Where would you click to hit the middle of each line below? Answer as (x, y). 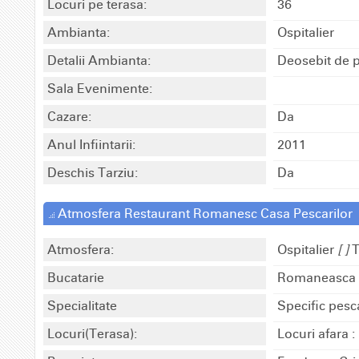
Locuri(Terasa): (92, 333)
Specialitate (82, 305)
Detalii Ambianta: (99, 60)
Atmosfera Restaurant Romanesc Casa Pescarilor (204, 213)
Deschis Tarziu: (93, 172)
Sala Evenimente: (100, 88)
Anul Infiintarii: (91, 144)
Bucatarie (76, 277)
